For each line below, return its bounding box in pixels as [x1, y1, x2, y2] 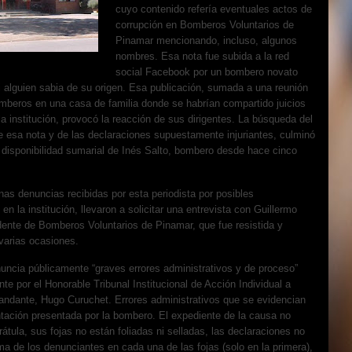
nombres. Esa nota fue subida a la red [115, 50, 289, 63]
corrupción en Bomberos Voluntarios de [115, 19, 294, 31]
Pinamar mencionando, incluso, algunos [115, 35, 297, 47]
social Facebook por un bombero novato [115, 66, 298, 79]
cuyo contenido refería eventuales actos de [115, 3, 312, 16]
